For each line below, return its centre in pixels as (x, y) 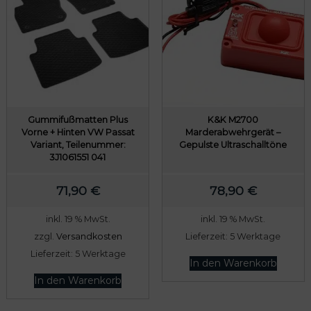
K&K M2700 (233, 119)
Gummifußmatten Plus (78, 119)
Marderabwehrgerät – (233, 132)
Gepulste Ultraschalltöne (233, 144)
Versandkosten (89, 236)
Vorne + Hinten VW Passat (78, 132)
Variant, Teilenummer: (78, 144)
